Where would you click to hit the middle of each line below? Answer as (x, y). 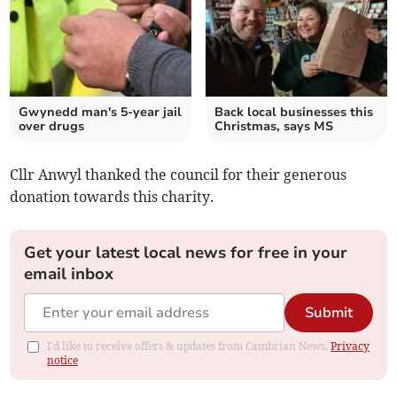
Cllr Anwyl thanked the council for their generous (179, 175)
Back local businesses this (294, 113)
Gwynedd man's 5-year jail (101, 113)
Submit (328, 313)
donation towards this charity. (112, 197)
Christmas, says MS (274, 127)
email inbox (69, 274)
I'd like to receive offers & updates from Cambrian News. (189, 346)
